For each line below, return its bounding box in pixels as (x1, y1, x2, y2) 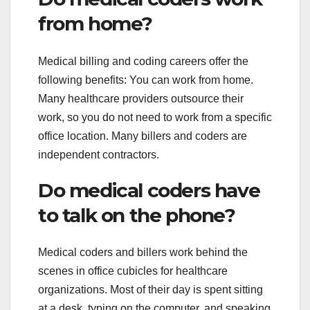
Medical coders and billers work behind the (38, 246, 248, 258)
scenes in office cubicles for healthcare (38, 264, 228, 277)
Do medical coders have (38, 178, 260, 202)
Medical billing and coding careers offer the (38, 55, 248, 67)
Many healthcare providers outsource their (38, 92, 244, 104)
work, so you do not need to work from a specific (38, 111, 272, 123)
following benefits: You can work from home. (38, 73, 253, 86)
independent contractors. (38, 148, 159, 161)
